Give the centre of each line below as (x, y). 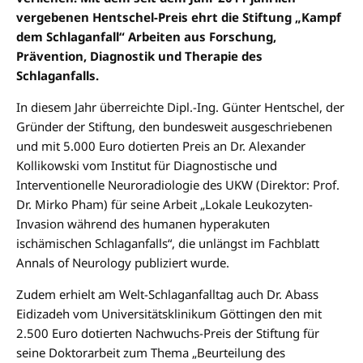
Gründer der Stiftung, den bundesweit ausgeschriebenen (174, 127)
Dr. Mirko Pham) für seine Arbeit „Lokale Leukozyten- (164, 205)
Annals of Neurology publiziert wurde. (123, 263)
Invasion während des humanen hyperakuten (143, 224)
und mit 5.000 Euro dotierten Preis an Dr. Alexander (161, 146)
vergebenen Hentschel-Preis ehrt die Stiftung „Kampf (179, 17)
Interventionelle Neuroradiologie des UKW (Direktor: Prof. (178, 185)
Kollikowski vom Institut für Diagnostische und (147, 166)
